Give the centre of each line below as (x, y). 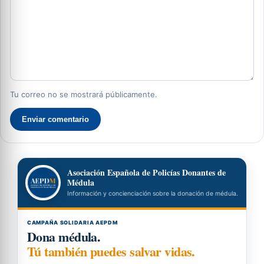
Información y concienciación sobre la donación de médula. (153, 194)
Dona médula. (64, 237)
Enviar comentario (55, 120)
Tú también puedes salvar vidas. (111, 252)
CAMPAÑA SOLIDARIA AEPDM (72, 223)
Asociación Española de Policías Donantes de (146, 173)
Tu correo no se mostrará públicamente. (84, 95)
